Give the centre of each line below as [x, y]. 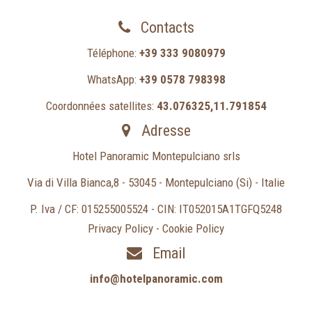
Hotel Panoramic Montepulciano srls [156, 156]
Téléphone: [113, 53]
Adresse [164, 131]
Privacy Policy [120, 229]
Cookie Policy [193, 229]
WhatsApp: [113, 80]
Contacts [165, 28]
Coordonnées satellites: [101, 106]
